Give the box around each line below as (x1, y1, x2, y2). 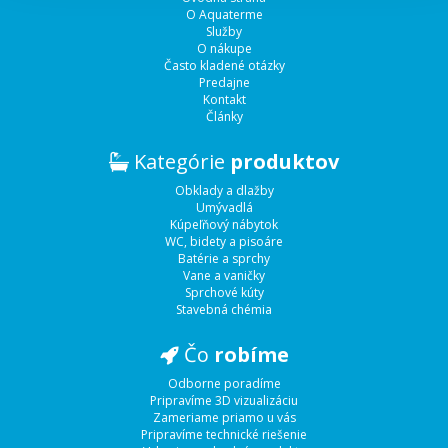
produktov (225, 148, 339, 176)
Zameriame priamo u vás (152, 409, 296, 427)
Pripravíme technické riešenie (141, 426, 307, 444)
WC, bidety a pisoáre (165, 233, 283, 251)
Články (205, 108, 243, 126)
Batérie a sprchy (178, 250, 270, 268)
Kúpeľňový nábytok (170, 216, 278, 234)
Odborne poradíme (167, 375, 281, 393)
